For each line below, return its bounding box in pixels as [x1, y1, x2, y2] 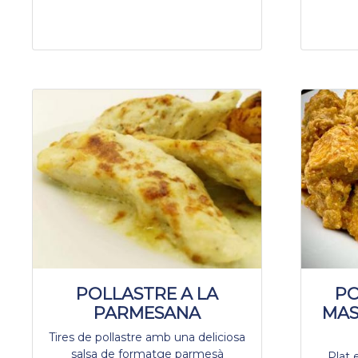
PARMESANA [93, 302, 201, 323]
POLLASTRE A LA [76, 283, 218, 304]
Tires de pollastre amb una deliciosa [49, 329, 245, 344]
